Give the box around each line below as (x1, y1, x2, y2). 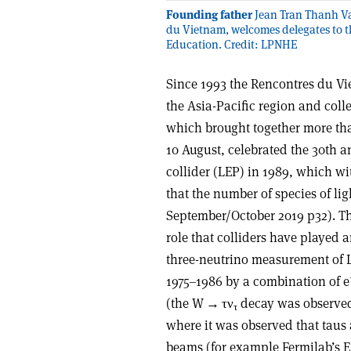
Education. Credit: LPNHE (166, 36, 297, 52)
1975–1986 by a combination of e (166, 272, 349, 290)
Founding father (166, 6, 252, 22)
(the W (166, 294, 206, 312)
